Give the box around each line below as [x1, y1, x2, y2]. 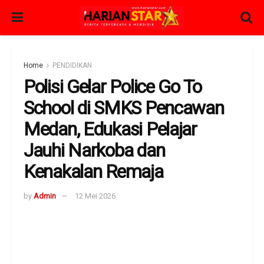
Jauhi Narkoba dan [24, 139, 165, 161]
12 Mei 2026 [75, 191, 115, 200]
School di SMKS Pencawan [24, 97, 224, 119]
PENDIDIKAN [52, 61, 92, 70]
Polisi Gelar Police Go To [24, 75, 202, 98]
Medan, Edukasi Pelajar [24, 118, 197, 140]
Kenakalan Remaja [24, 160, 163, 183]
